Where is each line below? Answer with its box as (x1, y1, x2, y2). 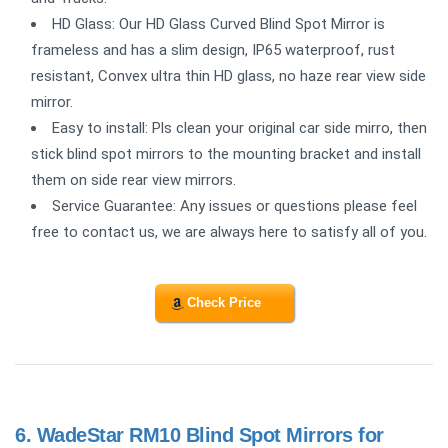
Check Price (187, 295, 261, 311)
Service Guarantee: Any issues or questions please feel (52, 196, 417, 215)
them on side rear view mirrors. (31, 170, 236, 189)
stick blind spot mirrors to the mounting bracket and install (31, 144, 421, 163)
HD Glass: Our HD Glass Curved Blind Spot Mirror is (52, 14, 385, 33)
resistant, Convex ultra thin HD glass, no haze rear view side (31, 66, 426, 85)
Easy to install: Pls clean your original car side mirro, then (52, 118, 427, 137)
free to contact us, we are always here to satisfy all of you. (31, 222, 427, 241)
